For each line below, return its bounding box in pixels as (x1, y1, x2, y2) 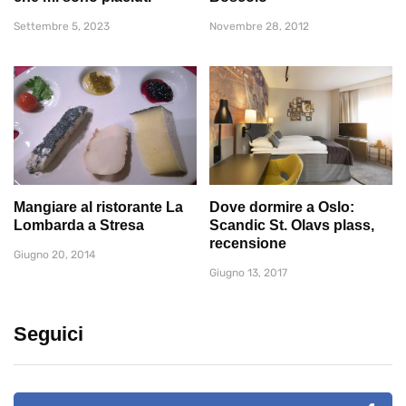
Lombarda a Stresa (14, 217, 144, 234)
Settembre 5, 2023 (14, 19, 110, 33)
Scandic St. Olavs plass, (209, 217, 374, 234)
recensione (209, 236, 286, 252)
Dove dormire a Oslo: (209, 199, 354, 216)
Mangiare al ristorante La (14, 199, 183, 216)
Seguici (14, 323, 83, 346)
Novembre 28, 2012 (209, 19, 309, 33)
